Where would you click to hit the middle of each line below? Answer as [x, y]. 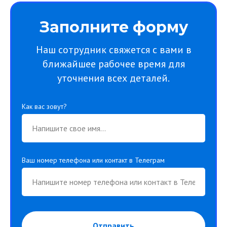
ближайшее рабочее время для [113, 64]
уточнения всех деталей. [113, 78]
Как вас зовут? [44, 106]
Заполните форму [113, 27]
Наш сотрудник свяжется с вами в [113, 50]
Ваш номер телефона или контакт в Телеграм [93, 160]
